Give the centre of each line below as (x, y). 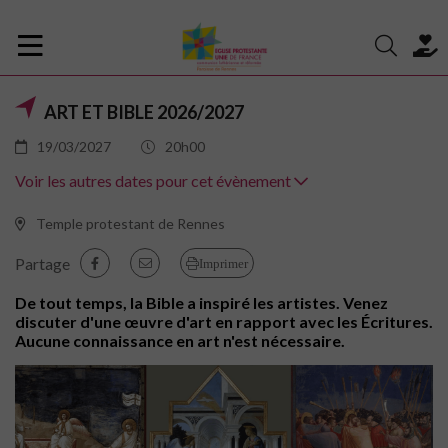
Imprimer (223, 263)
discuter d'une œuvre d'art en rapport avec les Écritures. (224, 321)
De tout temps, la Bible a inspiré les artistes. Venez (201, 302)
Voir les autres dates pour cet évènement (154, 180)
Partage (42, 263)
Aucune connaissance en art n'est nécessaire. (180, 340)
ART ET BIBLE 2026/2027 (144, 112)
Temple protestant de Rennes (130, 223)
